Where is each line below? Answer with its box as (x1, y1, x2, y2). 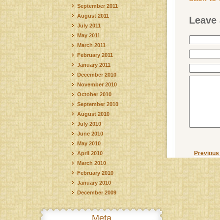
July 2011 (77, 23, 101, 28)
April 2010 (77, 150, 103, 156)
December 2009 (77, 190, 116, 195)
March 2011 (77, 42, 106, 48)
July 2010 (77, 121, 101, 127)
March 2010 (77, 160, 106, 166)
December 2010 (77, 72, 116, 78)
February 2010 (77, 170, 113, 176)
